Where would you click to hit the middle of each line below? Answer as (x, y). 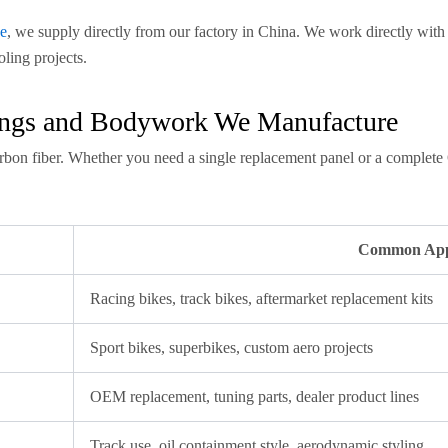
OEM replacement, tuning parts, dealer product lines (254, 396)
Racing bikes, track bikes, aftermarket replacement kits (261, 298)
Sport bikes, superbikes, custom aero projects (231, 347)
